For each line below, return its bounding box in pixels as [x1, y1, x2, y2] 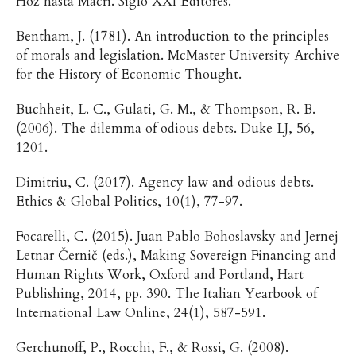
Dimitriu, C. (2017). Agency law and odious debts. [15, 173, 314, 192]
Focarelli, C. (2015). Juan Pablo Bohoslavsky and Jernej [15, 227, 339, 246]
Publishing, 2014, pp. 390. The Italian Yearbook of [15, 284, 317, 304]
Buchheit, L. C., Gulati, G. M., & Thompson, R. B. [15, 100, 315, 119]
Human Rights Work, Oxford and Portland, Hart [15, 265, 304, 284]
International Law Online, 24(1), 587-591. [15, 304, 269, 323]
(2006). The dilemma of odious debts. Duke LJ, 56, [15, 119, 315, 138]
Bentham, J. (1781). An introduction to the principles [15, 27, 329, 45]
